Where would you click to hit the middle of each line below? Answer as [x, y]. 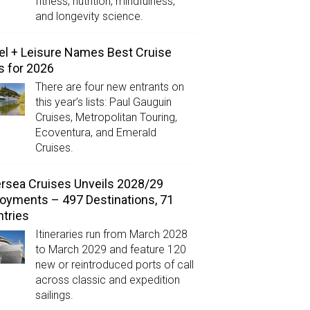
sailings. [54, 295]
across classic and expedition [107, 280]
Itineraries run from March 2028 [111, 235]
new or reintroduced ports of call [114, 265]
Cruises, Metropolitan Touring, [106, 118]
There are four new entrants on [109, 87]
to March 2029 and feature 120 [110, 250]
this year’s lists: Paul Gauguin [103, 102]
